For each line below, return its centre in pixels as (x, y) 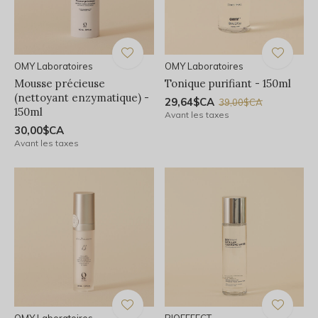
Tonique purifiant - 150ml (227, 83)
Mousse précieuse (60, 83)
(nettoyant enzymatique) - (82, 97)
